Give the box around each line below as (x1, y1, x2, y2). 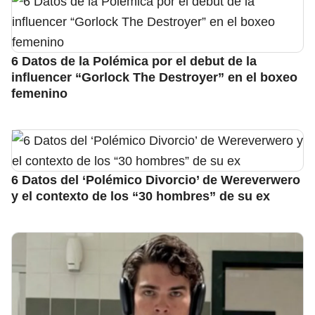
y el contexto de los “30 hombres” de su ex (11, 188, 270, 203)
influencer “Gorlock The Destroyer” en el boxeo (11, 69, 297, 84)
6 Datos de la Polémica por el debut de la (11, 53, 257, 68)
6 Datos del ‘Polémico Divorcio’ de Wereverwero (11, 172, 300, 187)
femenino (11, 85, 67, 101)
